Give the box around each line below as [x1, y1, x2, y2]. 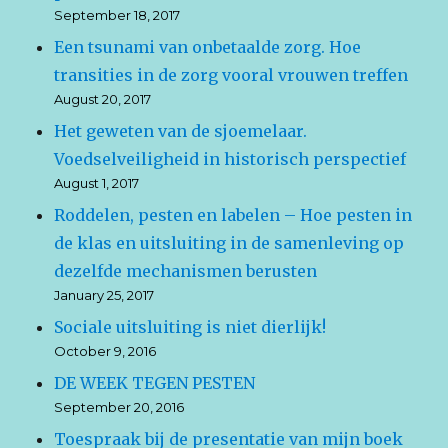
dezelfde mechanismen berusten [54, 261, 318, 282]
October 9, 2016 [54, 343, 157, 360]
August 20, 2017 [54, 91, 152, 108]
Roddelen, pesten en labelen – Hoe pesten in [54, 205, 413, 226]
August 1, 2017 [54, 175, 140, 192]
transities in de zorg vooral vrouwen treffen [54, 65, 409, 86]
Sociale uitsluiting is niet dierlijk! [54, 317, 327, 338]
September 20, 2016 [54, 399, 185, 416]
